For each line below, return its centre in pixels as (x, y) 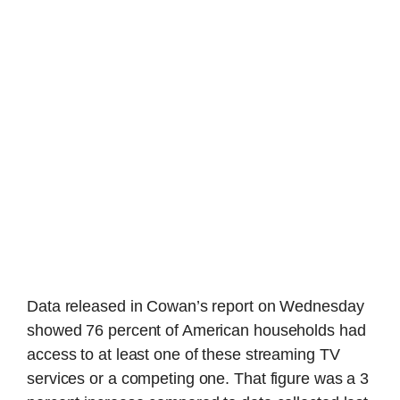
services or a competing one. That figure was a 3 (198, 378)
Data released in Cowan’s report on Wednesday (196, 306)
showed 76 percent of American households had (196, 330)
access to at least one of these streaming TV (183, 354)
